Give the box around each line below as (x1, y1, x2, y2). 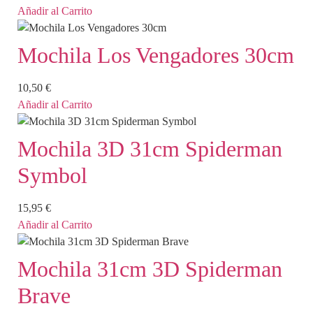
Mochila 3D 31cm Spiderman (17, 136, 282, 162)
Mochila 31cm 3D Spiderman (17, 256, 282, 282)
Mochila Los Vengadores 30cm (17, 43, 294, 68)
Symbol (17, 163, 87, 189)
